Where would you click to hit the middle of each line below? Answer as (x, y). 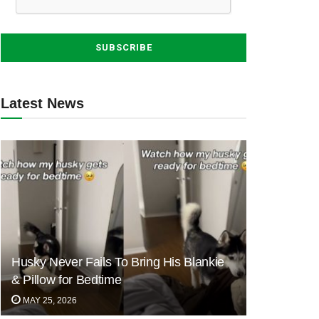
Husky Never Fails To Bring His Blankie (118, 262)
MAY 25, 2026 (49, 301)
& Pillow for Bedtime (67, 280)
